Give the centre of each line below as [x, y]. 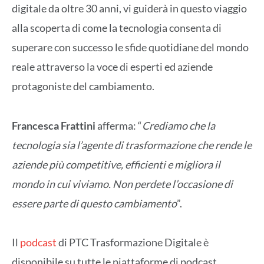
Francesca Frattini [54, 125]
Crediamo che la [179, 125]
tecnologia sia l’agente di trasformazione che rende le [132, 145]
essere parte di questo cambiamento [94, 203]
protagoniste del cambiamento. [83, 86]
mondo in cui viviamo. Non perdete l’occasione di [122, 184]
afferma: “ [119, 125]
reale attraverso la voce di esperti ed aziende [112, 67]
